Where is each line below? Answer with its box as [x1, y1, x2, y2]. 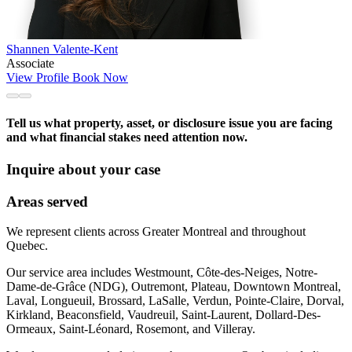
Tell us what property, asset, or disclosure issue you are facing [6, 115, 332, 130]
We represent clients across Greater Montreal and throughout [6, 225, 306, 239]
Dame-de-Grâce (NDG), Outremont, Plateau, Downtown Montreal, [6, 280, 341, 294]
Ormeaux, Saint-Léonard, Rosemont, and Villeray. [6, 322, 255, 336]
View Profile [6, 71, 72, 85]
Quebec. [6, 239, 48, 253]
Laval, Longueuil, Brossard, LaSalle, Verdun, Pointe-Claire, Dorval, [6, 294, 344, 308]
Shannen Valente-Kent [6, 42, 118, 57]
